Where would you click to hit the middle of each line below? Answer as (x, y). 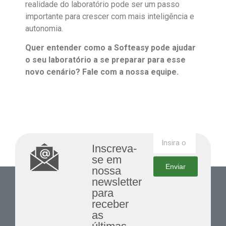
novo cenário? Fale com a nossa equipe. (102, 72)
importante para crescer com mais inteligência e (110, 16)
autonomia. (44, 28)
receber (110, 204)
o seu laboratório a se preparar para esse (105, 60)
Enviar (175, 166)
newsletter (117, 182)
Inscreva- (114, 148)
